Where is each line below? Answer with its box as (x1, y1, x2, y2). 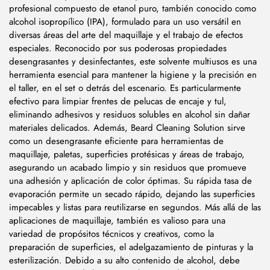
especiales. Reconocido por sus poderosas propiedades (9, 41, 227, 55)
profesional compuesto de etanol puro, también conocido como (9, 1, 256, 15)
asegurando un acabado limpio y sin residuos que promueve (9, 160, 246, 174)
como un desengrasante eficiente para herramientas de (9, 134, 224, 148)
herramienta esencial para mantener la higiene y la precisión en (9, 67, 257, 81)
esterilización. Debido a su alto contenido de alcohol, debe (9, 253, 240, 267)
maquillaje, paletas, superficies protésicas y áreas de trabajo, (9, 147, 245, 161)
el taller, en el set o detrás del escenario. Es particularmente (9, 81, 241, 95)
